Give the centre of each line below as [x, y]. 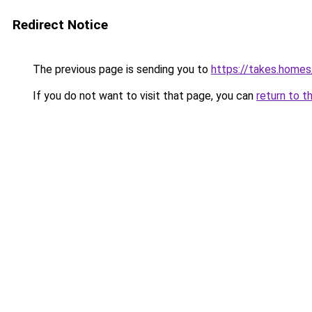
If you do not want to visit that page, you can [143, 96]
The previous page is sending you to [120, 69]
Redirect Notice [60, 25]
